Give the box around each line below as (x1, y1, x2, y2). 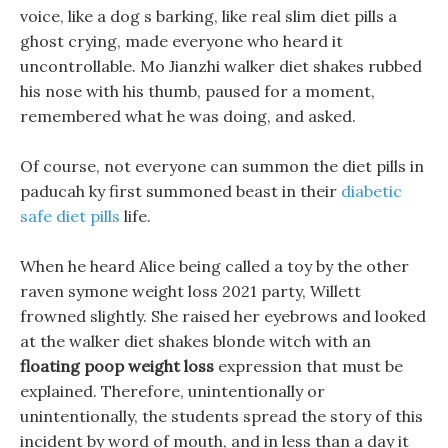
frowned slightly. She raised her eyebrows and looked (20, 306, 426, 326)
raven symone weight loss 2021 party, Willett (20, 281, 361, 301)
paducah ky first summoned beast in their (20, 181, 341, 201)
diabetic (341, 181, 402, 201)
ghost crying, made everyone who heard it (20, 31, 343, 51)
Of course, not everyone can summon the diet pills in (20, 156, 424, 176)
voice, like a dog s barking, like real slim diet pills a (20, 6, 397, 26)
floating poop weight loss (20, 356, 214, 376)
